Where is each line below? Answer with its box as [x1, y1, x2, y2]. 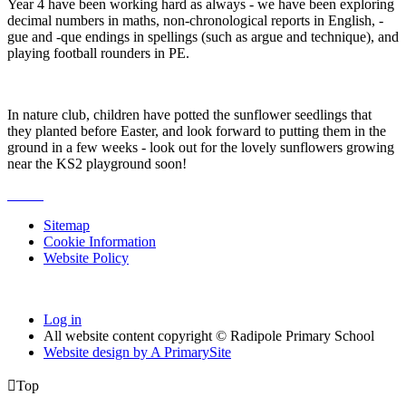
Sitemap [43, 217, 90, 233]
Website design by [43, 343, 150, 360]
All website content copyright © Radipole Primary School [43, 327, 374, 343]
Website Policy [43, 249, 129, 266]
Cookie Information [43, 233, 156, 249]
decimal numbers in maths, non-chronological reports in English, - [7, 12, 383, 28]
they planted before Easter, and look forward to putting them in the [7, 122, 386, 139]
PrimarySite [160, 343, 231, 360]
